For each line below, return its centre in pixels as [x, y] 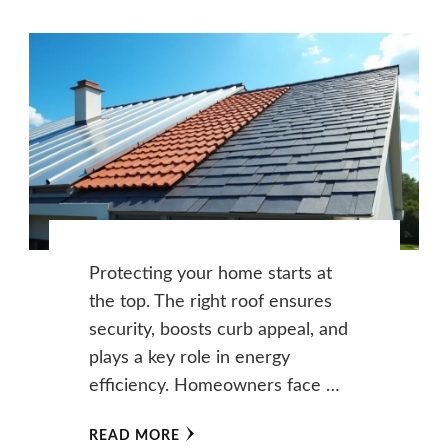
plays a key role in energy [189, 357]
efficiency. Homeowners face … [214, 385]
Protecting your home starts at [210, 273]
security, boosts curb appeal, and [218, 329]
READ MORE [134, 435]
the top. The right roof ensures [210, 301]
